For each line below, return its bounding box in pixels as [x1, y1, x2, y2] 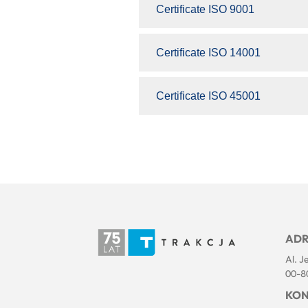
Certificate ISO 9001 [156, 3, 254, 15]
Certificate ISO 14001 [156, 46, 261, 58]
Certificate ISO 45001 [156, 89, 261, 102]
